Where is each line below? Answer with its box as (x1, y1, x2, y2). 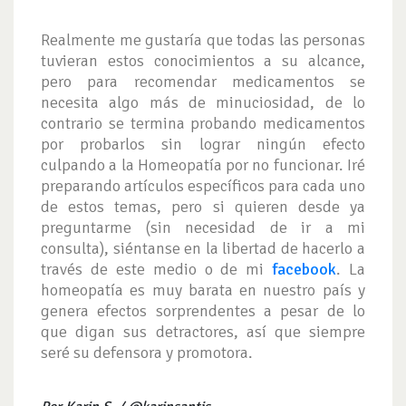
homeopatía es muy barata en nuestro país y (41, 279, 365, 300)
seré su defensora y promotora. (41, 342, 253, 362)
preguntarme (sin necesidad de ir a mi (41, 217, 365, 237)
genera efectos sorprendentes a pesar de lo (41, 300, 365, 321)
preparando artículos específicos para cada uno (41, 175, 365, 196)
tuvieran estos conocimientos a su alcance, (41, 50, 365, 71)
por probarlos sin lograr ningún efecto (41, 133, 365, 154)
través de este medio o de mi (41, 258, 265, 279)
